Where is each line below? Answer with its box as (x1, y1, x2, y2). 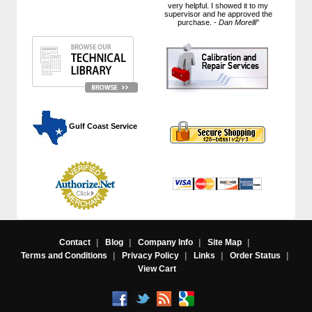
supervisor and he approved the (164, 9, 272, 18)
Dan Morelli (218, 17, 256, 26)
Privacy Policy (121, 250, 179, 260)
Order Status (229, 250, 281, 260)
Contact (59, 237, 91, 247)
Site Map (208, 237, 242, 247)
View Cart (137, 263, 176, 274)
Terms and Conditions (20, 250, 107, 260)
